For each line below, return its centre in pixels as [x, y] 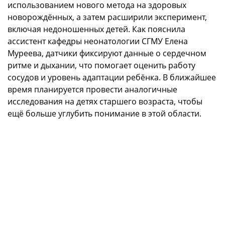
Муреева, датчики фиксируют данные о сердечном [107, 53]
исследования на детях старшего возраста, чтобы [105, 102]
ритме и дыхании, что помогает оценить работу [101, 66]
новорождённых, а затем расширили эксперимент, [107, 17]
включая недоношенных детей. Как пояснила [96, 29]
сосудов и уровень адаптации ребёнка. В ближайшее [112, 78]
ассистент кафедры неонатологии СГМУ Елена [98, 41]
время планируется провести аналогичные [92, 90]
